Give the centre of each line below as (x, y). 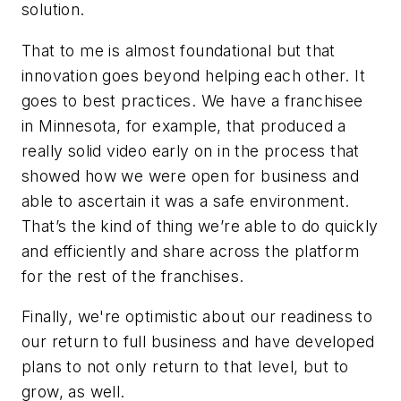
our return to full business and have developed (198, 342)
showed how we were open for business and (190, 175)
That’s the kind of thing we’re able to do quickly (200, 226)
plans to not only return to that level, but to (185, 367)
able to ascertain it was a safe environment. (186, 200)
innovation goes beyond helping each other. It (193, 75)
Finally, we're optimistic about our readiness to (197, 317)
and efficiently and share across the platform (190, 251)
